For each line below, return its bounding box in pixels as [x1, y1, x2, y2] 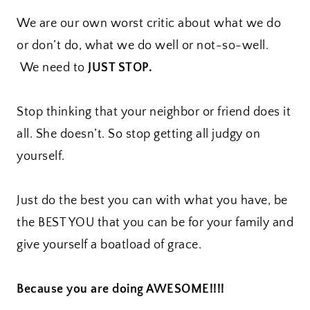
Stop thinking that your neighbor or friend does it [17, 105, 291, 120]
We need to [17, 61, 85, 75]
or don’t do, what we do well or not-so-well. [17, 39, 268, 53]
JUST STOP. [84, 61, 152, 75]
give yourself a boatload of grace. [17, 238, 201, 253]
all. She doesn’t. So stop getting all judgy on [17, 127, 260, 142]
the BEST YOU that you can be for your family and [17, 216, 293, 230]
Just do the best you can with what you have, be [17, 194, 288, 208]
